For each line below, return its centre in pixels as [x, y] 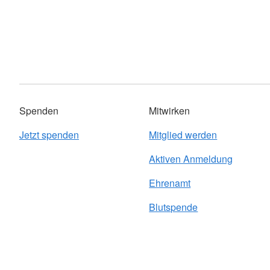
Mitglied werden [183, 135]
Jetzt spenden [49, 135]
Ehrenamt [170, 183]
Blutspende [174, 207]
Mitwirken [170, 111]
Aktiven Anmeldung [191, 159]
